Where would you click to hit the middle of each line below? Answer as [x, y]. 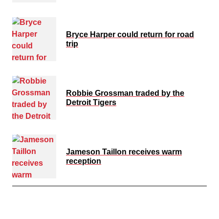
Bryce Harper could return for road [130, 34]
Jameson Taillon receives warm [124, 152]
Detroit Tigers [91, 102]
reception [84, 161]
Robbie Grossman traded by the [125, 93]
